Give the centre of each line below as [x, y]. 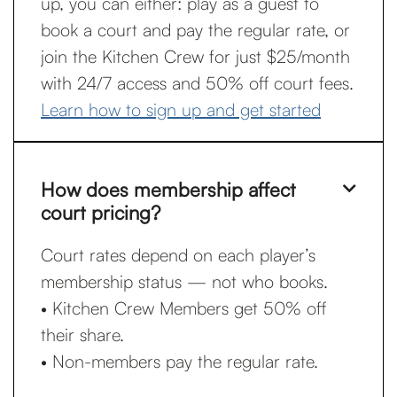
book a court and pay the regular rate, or [195, 30]
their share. [82, 335]
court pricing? [101, 212]
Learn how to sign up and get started [181, 109]
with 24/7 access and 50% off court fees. [197, 83]
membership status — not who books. [184, 281]
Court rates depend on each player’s [178, 255]
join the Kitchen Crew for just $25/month [195, 56]
